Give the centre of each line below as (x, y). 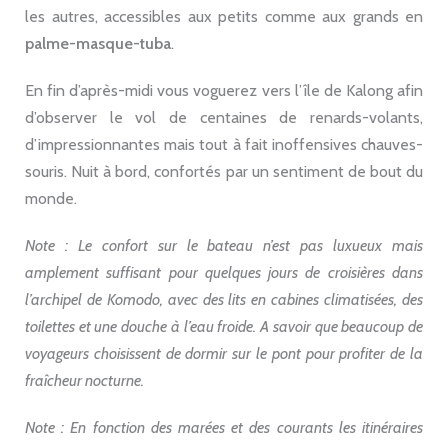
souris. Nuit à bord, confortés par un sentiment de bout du (224, 171)
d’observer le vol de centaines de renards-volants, (224, 117)
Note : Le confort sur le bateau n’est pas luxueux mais (224, 245)
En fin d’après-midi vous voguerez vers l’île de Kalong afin (224, 90)
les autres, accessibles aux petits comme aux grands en (224, 16)
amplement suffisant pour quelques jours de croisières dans (224, 272)
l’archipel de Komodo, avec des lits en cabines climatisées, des (224, 299)
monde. (51, 198)
